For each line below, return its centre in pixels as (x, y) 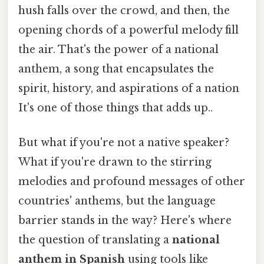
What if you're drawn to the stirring (115, 162)
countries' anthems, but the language (117, 201)
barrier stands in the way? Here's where (125, 221)
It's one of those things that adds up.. (115, 108)
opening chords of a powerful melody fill (128, 30)
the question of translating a (95, 240)
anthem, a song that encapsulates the (116, 69)
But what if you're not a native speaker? (124, 143)
